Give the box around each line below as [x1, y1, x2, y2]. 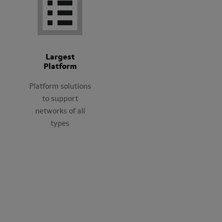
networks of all [35, 108, 85, 115]
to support [42, 95, 78, 103]
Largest [45, 53, 75, 61]
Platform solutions [29, 83, 91, 91]
